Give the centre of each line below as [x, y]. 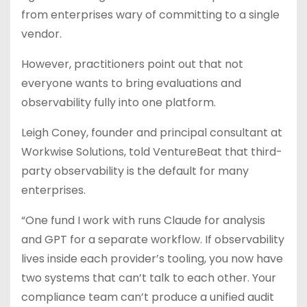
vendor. [41, 34]
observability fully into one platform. [119, 102]
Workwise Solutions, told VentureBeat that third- [152, 152]
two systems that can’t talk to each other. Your [149, 278]
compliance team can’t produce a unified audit [148, 297]
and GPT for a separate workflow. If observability [153, 240]
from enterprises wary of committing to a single [150, 15]
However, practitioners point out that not [132, 64]
